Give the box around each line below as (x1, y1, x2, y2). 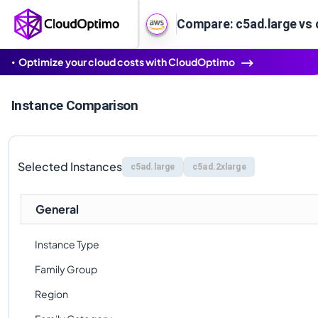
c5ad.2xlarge (192, 162, 246, 172)
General (35, 202, 79, 216)
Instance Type (35, 238, 99, 251)
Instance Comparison (11, 97, 138, 114)
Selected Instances (18, 159, 122, 174)
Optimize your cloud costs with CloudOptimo (18, 55, 235, 68)
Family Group (35, 263, 97, 275)
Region (35, 287, 68, 300)
